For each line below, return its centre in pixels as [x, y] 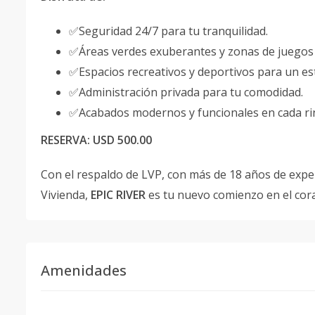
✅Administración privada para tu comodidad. [186, 92]
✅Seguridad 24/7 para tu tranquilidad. [168, 31]
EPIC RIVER [118, 195]
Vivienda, [66, 195]
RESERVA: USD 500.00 [96, 140]
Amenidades [84, 270]
